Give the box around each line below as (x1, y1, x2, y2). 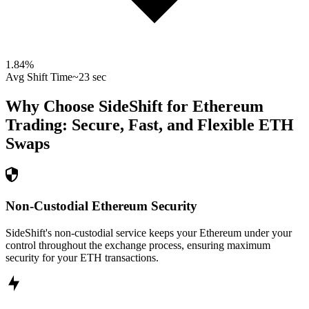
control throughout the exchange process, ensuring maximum (6, 239, 270, 251)
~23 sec (72, 71, 106, 83)
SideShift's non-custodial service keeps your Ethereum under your (6, 226, 292, 239)
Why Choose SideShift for (6, 97, 192, 116)
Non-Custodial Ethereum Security (6, 198, 197, 213)
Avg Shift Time (6, 71, 72, 83)
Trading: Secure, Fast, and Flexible (6, 116, 255, 134)
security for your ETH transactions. (6, 251, 159, 263)
